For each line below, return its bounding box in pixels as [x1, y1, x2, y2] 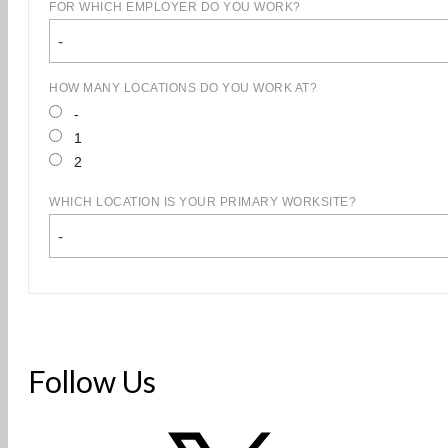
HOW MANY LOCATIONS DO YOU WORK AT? [49, 81, 317, 96]
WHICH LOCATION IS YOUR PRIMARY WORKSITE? [49, 195, 356, 210]
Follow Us [28, 363, 156, 400]
